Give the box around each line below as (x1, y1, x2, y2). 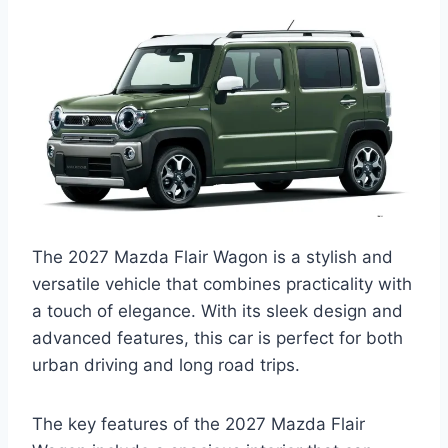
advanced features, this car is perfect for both (32, 328, 403, 349)
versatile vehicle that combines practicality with (32, 274, 412, 295)
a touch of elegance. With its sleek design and (32, 301, 403, 322)
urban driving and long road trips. (32, 355, 300, 376)
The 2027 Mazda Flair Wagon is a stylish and (32, 247, 393, 268)
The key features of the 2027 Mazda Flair (32, 414, 365, 435)
